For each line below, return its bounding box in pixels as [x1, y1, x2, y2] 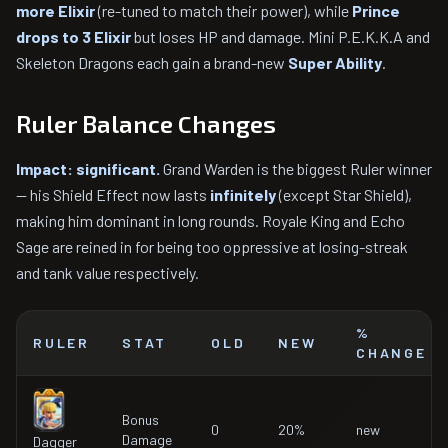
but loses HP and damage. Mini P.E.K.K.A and [131, 27, 430, 46]
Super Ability [288, 53, 382, 72]
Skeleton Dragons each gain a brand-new [16, 53, 288, 72]
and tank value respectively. [16, 263, 199, 282]
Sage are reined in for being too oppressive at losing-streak [16, 237, 408, 256]
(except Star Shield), [276, 185, 412, 204]
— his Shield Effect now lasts [16, 185, 210, 204]
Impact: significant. [16, 159, 160, 178]
